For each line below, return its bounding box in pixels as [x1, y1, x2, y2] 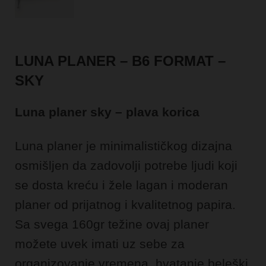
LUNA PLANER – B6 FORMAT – [15, 52, 226, 69]
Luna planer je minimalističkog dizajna [15, 138, 232, 153]
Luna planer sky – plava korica [15, 104, 199, 119]
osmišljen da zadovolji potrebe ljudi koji [15, 158, 237, 172]
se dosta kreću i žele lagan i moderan [15, 178, 228, 192]
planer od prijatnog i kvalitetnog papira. [15, 197, 236, 211]
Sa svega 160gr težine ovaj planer [15, 217, 209, 231]
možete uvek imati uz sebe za [15, 236, 185, 251]
